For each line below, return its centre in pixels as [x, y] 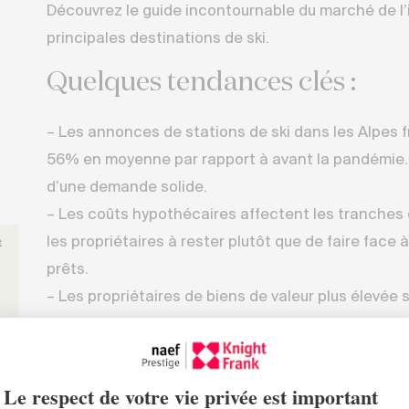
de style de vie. [99, 352]
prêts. [67, 270]
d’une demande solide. [126, 188]
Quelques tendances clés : [201, 83]
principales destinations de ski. [157, 39]
